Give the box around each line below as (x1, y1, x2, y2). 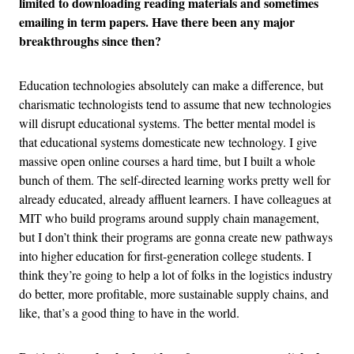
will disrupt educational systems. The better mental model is (19, 115, 315, 132)
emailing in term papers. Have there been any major (19, 13, 295, 32)
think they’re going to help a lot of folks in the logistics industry (19, 266, 333, 284)
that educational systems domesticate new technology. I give (19, 134, 317, 151)
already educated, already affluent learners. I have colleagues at (19, 190, 331, 208)
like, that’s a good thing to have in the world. (19, 304, 239, 322)
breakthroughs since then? (19, 32, 161, 51)
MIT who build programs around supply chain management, (19, 209, 319, 227)
